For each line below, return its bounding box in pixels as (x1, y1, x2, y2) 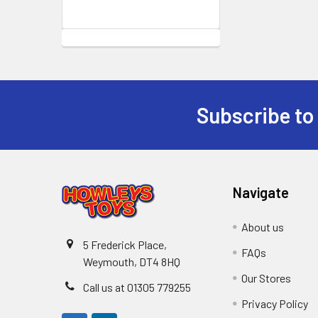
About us (241, 220, 285, 234)
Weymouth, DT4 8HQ (83, 255, 180, 268)
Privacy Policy (241, 297, 309, 310)
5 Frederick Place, (83, 238, 167, 251)
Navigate (233, 184, 290, 201)
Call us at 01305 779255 (83, 280, 191, 294)
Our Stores (241, 271, 292, 285)
